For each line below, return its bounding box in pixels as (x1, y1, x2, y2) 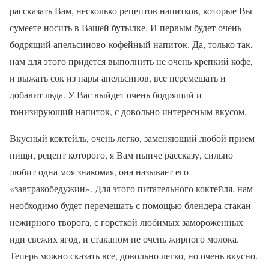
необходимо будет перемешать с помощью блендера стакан (10, 199, 251, 211)
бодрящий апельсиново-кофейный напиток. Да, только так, (10, 38, 253, 50)
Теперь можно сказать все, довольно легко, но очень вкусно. (10, 249, 258, 262)
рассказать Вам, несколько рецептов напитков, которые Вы (10, 4, 252, 17)
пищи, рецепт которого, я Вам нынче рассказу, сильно (10, 148, 233, 161)
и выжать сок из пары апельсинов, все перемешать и (10, 71, 226, 84)
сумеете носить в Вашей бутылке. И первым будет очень (10, 21, 241, 34)
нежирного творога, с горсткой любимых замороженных (10, 216, 243, 228)
